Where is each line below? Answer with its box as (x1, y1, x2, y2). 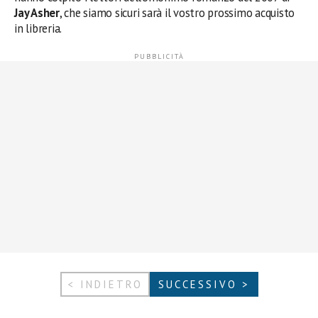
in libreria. (14, 20, 62, 36)
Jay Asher (14, 4, 60, 21)
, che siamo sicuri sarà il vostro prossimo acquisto (59, 4, 295, 21)
